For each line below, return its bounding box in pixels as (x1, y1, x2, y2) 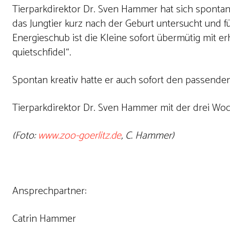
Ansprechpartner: (12, 183, 87, 200)
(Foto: (12, 127, 38, 144)
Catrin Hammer (12, 210, 76, 227)
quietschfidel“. (12, 44, 71, 61)
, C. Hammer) (121, 127, 174, 144)
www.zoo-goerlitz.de (38, 127, 121, 144)
